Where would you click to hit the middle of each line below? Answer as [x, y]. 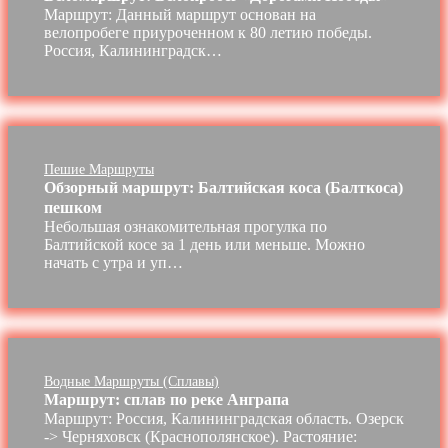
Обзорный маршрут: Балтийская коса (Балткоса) [223, 188]
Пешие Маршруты [99, 170]
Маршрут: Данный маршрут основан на [180, 15]
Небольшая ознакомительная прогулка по [185, 227]
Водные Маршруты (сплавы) [131, 382]
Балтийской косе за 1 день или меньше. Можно [204, 245]
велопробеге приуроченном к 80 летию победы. [208, 33]
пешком [73, 208]
